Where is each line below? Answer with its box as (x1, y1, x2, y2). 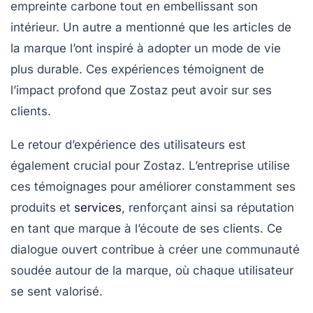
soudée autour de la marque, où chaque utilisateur (10, 263, 293, 277)
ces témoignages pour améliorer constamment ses (10, 179, 296, 194)
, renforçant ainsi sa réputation (122, 200, 294, 214)
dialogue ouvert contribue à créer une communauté (10, 242, 300, 256)
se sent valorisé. (10, 284, 103, 298)
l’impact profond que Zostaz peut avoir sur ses (10, 82, 272, 97)
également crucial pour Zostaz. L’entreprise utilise (10, 158, 290, 173)
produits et (10, 200, 74, 214)
